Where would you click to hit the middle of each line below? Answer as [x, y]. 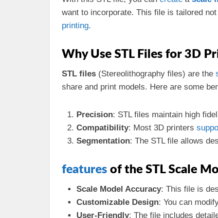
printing [75, 26]
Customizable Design [118, 202]
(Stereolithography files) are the [156, 74]
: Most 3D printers [163, 128]
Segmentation [103, 141]
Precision [95, 115]
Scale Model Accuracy [119, 189]
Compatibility [102, 128]
